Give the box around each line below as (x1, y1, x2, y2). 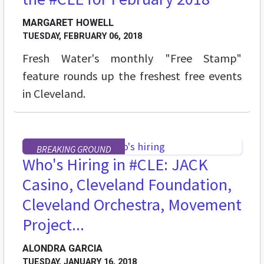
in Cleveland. (22, 86, 85, 101)
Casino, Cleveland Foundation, (22, 174, 232, 196)
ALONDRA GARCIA (22, 243, 103, 255)
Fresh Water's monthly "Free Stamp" (22, 51, 242, 66)
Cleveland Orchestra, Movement (22, 194, 242, 216)
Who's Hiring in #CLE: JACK (22, 154, 208, 176)
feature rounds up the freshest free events (22, 68, 242, 84)
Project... (22, 214, 84, 236)
